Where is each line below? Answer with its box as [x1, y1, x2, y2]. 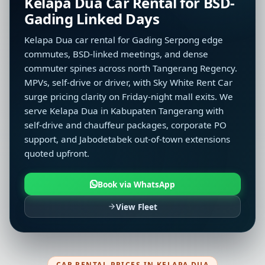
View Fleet [115, 201, 157, 212]
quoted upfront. [24, 147, 89, 160]
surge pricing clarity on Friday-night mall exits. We [24, 91, 233, 103]
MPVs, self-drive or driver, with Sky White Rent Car [24, 76, 232, 89]
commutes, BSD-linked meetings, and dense [24, 48, 208, 60]
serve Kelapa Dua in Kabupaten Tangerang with [24, 105, 224, 117]
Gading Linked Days [24, 9, 160, 28]
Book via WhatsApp [98, 178, 176, 190]
